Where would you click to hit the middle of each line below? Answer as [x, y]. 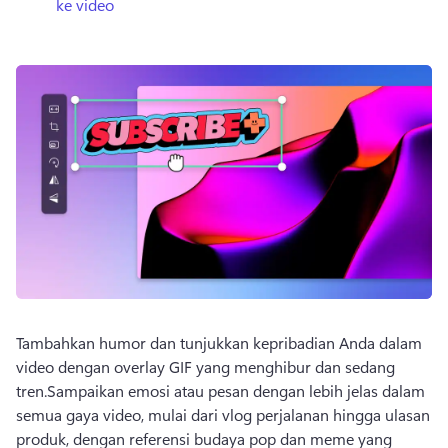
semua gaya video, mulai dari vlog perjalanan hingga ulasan [223, 414]
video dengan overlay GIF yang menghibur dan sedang [205, 366]
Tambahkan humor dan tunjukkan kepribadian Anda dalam [219, 342]
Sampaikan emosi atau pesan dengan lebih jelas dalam [236, 390]
